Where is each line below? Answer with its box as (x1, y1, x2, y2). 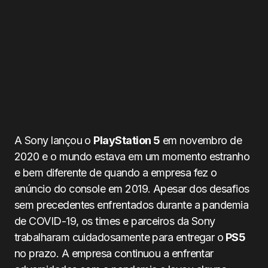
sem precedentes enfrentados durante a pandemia (14, 199, 249, 211)
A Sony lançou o (14, 134, 94, 147)
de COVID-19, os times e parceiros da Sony (14, 215, 215, 227)
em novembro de (160, 134, 242, 147)
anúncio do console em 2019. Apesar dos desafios (14, 182, 249, 195)
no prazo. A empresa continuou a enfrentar (14, 247, 214, 260)
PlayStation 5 (93, 134, 160, 147)
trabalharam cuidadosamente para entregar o (14, 231, 224, 243)
